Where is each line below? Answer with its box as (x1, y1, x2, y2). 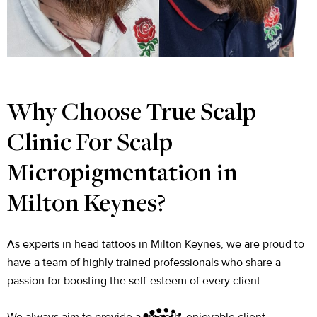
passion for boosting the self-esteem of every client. (7, 273, 263, 288)
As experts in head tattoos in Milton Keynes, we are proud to (7, 236, 304, 251)
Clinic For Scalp (7, 131, 173, 157)
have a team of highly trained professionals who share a (7, 255, 281, 270)
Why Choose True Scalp (7, 100, 256, 127)
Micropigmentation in (7, 161, 238, 188)
